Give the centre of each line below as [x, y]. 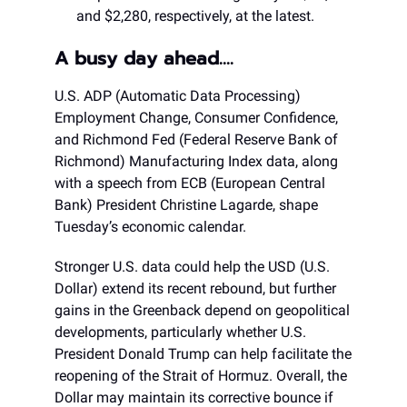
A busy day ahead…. [144, 59]
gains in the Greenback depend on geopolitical [202, 311]
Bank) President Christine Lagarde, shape [186, 205]
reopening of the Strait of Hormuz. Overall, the [201, 376]
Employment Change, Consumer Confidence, [196, 118]
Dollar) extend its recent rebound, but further [195, 289]
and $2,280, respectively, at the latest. [195, 16]
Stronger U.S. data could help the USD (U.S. [192, 267]
